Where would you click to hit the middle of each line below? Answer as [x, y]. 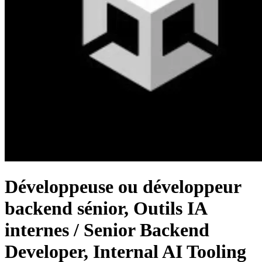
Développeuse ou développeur [123, 187]
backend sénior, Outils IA [106, 208]
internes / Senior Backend [107, 230]
